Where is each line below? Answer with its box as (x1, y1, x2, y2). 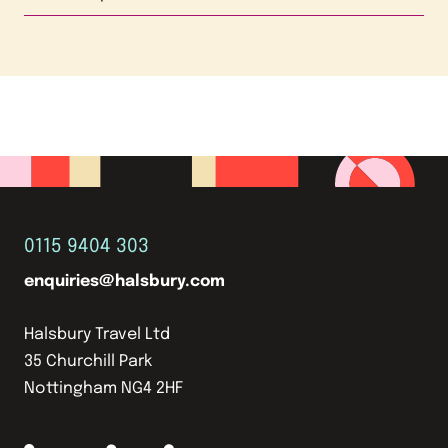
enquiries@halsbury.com (24, 273, 225, 290)
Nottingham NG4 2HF (24, 380, 183, 397)
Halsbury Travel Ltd (24, 326, 170, 343)
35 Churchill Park (24, 353, 152, 370)
